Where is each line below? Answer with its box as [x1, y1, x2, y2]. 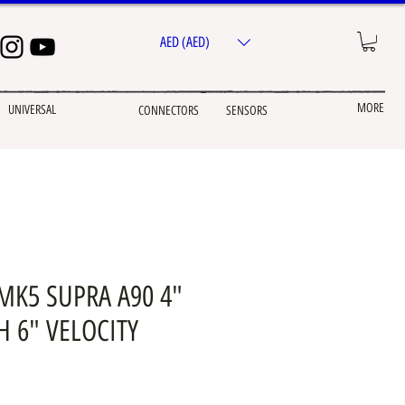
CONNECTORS [138, 102, 199, 118]
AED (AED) [160, 33, 210, 51]
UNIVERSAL [8, 101, 56, 118]
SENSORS [226, 102, 268, 118]
